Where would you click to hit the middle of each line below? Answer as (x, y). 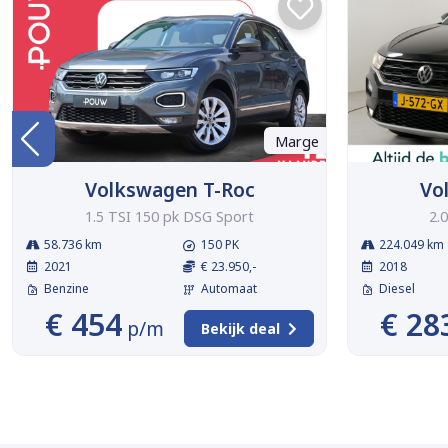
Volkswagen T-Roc (169, 190)
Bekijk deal (240, 329)
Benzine (66, 289)
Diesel (397, 289)
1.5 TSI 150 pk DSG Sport (169, 217)
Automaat (228, 289)
